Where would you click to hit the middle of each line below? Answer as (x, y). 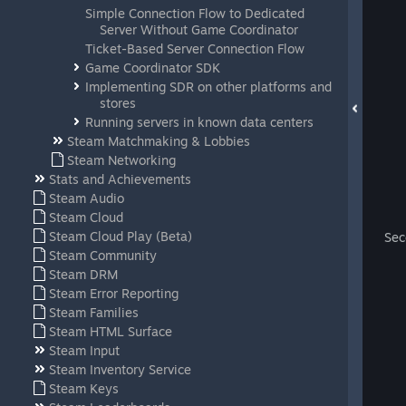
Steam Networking (121, 160)
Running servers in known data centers (199, 122)
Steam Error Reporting (114, 293)
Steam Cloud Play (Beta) (121, 236)
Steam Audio (87, 198)
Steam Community (103, 255)
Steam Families (94, 312)
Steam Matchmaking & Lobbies (159, 141)
